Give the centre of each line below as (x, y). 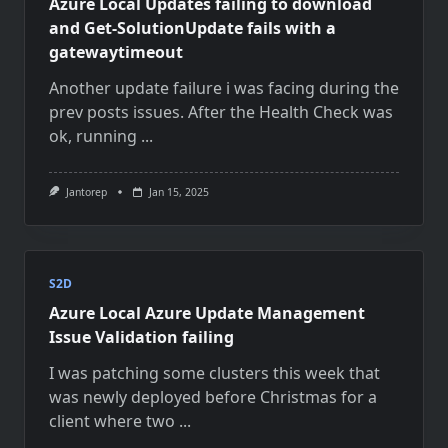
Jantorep (86, 192)
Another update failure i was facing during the (224, 88)
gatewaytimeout (116, 52)
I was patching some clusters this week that (214, 373)
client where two (112, 421)
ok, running (93, 136)
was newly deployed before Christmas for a (213, 397)
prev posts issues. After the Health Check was (221, 112)
